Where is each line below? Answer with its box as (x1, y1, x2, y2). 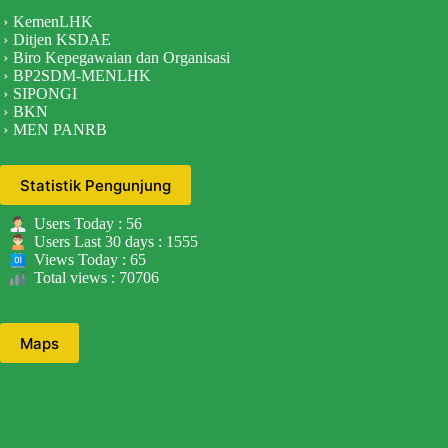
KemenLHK (13, 13, 93, 31)
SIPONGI (13, 85, 77, 103)
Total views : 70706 (34, 269, 159, 287)
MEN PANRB (13, 121, 107, 139)
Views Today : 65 (34, 251, 146, 269)
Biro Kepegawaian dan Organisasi (13, 49, 230, 67)
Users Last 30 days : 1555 (34, 233, 198, 251)
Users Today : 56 (34, 215, 142, 233)
